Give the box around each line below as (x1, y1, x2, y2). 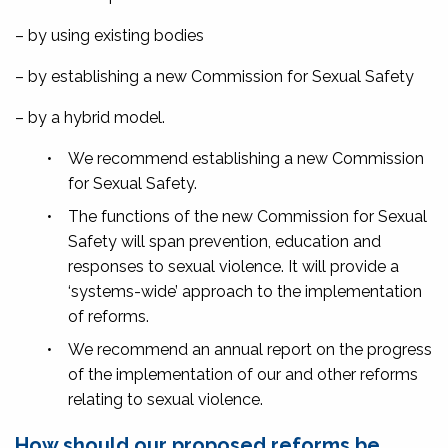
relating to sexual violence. (68, 389, 263, 409)
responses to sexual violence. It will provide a (68, 256, 399, 276)
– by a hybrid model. (15, 107, 165, 127)
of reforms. (68, 306, 149, 326)
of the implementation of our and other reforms (68, 364, 418, 384)
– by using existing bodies (15, 25, 204, 45)
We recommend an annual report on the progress (68, 339, 432, 359)
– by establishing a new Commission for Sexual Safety (15, 66, 414, 86)
